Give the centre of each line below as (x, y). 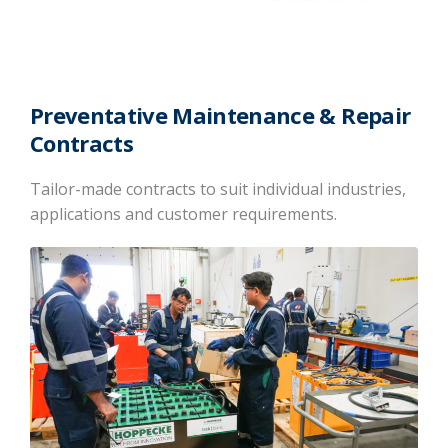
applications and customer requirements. (183, 213)
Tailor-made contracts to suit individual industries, (218, 188)
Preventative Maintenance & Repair (220, 114)
